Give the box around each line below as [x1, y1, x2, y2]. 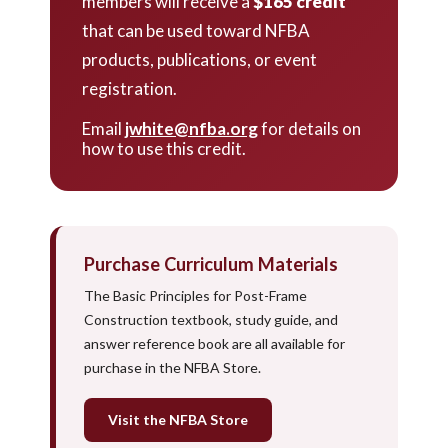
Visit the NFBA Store [108, 411, 248, 429]
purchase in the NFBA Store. [84, 359, 261, 377]
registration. [82, 78, 177, 100]
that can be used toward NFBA [82, 20, 310, 42]
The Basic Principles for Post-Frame [84, 287, 307, 305]
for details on [258, 118, 361, 140]
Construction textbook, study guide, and [84, 311, 338, 329]
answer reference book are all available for [84, 335, 345, 353]
